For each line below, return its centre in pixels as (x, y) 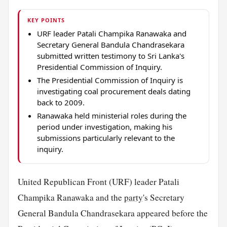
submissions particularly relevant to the (106, 138)
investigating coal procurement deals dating (113, 91)
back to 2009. (61, 102)
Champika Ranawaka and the (71, 197)
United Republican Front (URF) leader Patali (98, 181)
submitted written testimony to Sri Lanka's (110, 55)
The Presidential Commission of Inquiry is (110, 80)
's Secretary (163, 197)
